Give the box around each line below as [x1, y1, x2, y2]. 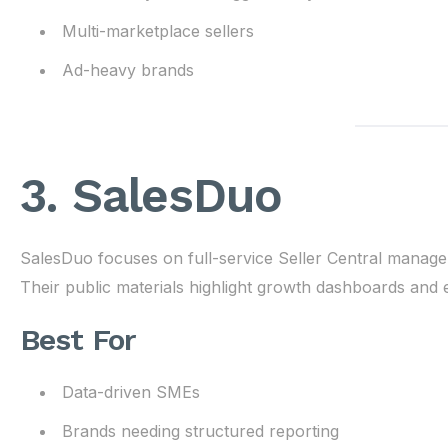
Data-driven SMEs [61, 382, 200, 402]
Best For [19, 322, 137, 357]
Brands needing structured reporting [61, 421, 339, 441]
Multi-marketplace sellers [61, 21, 254, 41]
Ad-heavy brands [61, 60, 194, 80]
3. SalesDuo [19, 167, 282, 224]
